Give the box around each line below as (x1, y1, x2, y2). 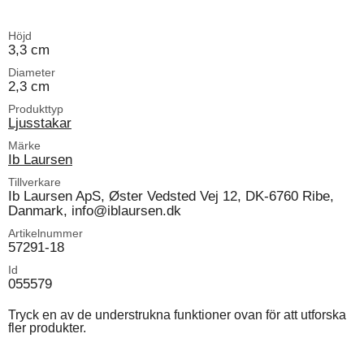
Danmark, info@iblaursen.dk (8, 202, 181, 219)
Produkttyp (8, 102, 63, 115)
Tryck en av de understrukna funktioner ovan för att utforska (8, 308, 346, 322)
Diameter (8, 66, 55, 79)
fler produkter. (8, 321, 86, 335)
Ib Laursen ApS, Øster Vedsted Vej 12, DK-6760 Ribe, (8, 188, 334, 204)
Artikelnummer (8, 227, 83, 240)
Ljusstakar (8, 115, 71, 131)
